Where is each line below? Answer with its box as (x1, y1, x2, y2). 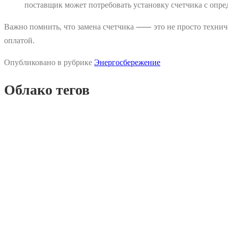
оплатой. (4, 36, 35, 45)
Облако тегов (4, 82, 90, 98)
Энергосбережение (94, 58, 160, 67)
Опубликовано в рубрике (4, 58, 94, 67)
